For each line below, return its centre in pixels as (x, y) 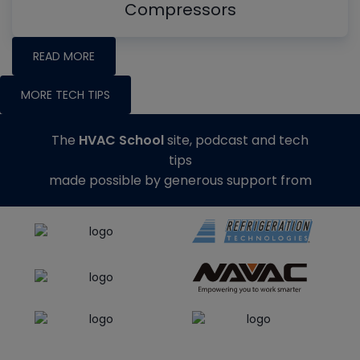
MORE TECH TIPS (65, 95)
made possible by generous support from (180, 181)
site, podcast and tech (236, 141)
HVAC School (121, 141)
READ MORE (64, 57)
